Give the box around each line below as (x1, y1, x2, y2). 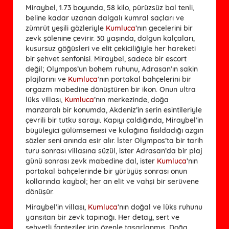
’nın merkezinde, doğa (94, 95, 169, 104)
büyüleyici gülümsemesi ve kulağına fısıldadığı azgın (26, 125, 203, 135)
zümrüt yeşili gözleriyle (26, 23, 106, 33)
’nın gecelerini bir (135, 23, 193, 33)
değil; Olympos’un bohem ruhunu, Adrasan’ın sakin (26, 64, 198, 74)
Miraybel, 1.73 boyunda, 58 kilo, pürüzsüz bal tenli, (26, 3, 194, 12)
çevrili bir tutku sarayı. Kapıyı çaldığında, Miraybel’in (26, 115, 203, 125)
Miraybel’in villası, (26, 202, 88, 212)
